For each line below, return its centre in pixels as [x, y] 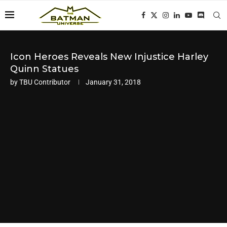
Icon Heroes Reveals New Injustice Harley [109, 57]
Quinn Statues [44, 69]
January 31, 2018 [113, 82]
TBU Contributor [45, 82]
